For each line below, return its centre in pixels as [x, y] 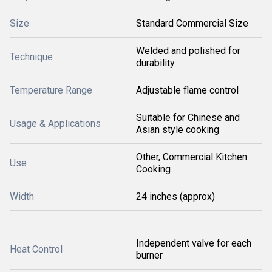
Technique [31, 57]
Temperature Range [51, 90]
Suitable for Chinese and [188, 117]
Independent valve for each [194, 243]
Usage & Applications [55, 124]
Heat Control [36, 249]
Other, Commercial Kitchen [192, 157]
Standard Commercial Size [192, 23]
